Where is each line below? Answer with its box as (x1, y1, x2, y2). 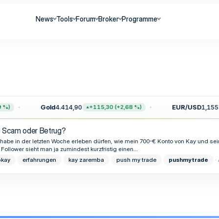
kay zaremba (68, 156, 104, 164)
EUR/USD (167, 103, 197, 111)
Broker (98, 14, 119, 23)
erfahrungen (22, 156, 56, 164)
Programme (122, 14, 158, 23)
